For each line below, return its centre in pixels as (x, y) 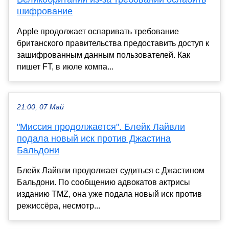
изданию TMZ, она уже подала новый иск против (109, 194)
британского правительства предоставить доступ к (113, 43)
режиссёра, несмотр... (59, 205)
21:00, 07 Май (40, 107)
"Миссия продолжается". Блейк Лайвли (101, 127)
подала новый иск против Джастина (94, 138)
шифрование (45, 11)
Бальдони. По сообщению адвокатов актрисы (104, 182)
